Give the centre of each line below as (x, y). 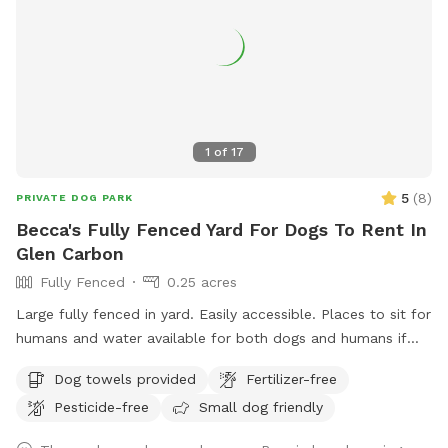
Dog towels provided (125, 378)
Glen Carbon (70, 254)
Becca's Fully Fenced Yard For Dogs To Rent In (221, 230)
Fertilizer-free (291, 378)
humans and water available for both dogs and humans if (211, 338)
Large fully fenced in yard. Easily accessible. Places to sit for (223, 314)
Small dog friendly (261, 406)
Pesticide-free (101, 406)
